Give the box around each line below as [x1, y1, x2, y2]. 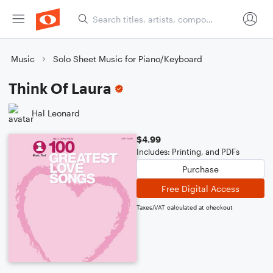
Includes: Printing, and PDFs [136, 147, 239, 157]
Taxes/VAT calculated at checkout [136, 204, 233, 211]
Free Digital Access [161, 183, 239, 194]
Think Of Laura [9, 79, 112, 97]
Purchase [182, 163, 219, 174]
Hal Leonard [32, 107, 80, 118]
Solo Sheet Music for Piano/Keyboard [53, 54, 202, 64]
